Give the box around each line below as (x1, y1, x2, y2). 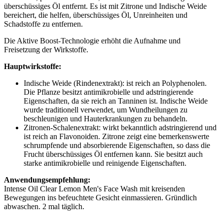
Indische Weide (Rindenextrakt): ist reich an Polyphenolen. (24, 79, 207, 88)
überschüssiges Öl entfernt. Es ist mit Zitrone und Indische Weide (4, 2, 207, 11)
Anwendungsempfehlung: (4, 176, 90, 184)
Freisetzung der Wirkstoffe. (4, 45, 88, 54)
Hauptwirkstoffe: (4, 62, 61, 71)
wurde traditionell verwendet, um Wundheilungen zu (24, 106, 187, 114)
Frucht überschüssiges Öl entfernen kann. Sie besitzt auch (24, 150, 203, 159)
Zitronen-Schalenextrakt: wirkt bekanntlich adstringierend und (24, 123, 217, 132)
